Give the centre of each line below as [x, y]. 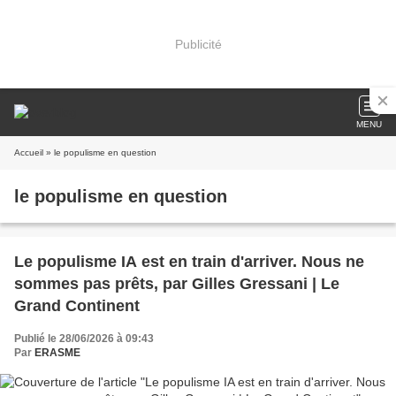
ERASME [57, 353]
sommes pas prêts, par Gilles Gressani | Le [177, 284]
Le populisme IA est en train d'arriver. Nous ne [189, 262]
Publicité [198, 44]
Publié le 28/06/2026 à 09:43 [84, 339]
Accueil [29, 152]
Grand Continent [77, 306]
